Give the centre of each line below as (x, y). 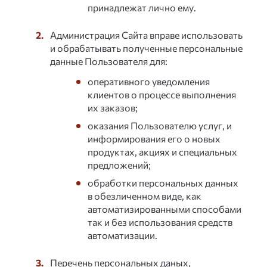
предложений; (119, 165)
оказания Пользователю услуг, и (160, 125)
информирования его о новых (154, 139)
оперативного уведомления (149, 81)
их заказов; (113, 108)
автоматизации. (122, 235)
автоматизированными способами (164, 209)
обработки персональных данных (163, 183)
